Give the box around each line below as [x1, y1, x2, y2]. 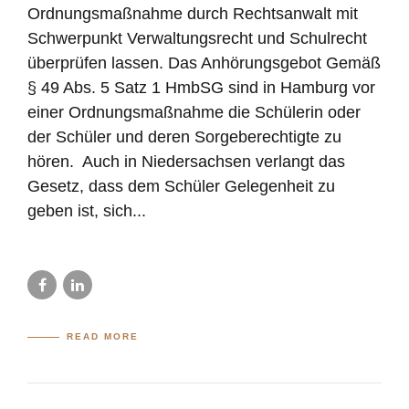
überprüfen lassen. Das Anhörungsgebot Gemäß [27, 54, 381, 73]
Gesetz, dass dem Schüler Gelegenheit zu [27, 177, 335, 196]
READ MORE [67, 331, 140, 342]
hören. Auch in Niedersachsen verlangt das [27, 152, 345, 172]
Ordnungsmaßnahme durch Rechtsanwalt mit [27, 5, 358, 24]
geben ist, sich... [27, 202, 146, 221]
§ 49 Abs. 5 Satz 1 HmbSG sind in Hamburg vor [27, 79, 375, 98]
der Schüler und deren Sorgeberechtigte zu [27, 128, 341, 147]
